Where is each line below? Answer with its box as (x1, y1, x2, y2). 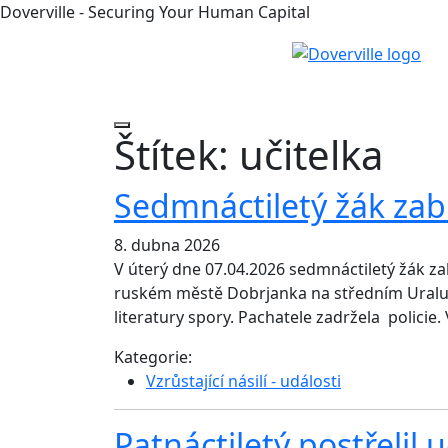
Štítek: (114, 127, 239, 183)
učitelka (239, 127, 383, 183)
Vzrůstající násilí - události (146, 370, 341, 393)
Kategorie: (114, 346, 200, 369)
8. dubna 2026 (114, 234, 220, 257)
